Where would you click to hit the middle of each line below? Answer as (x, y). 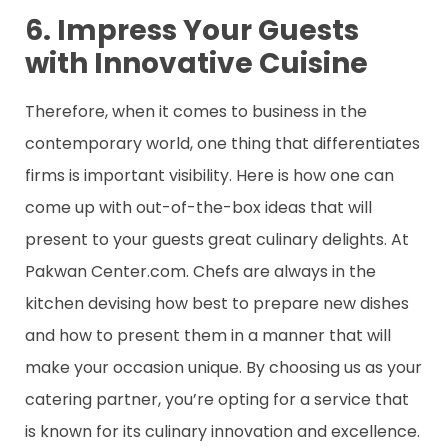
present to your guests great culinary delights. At (217, 239)
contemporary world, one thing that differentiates (222, 143)
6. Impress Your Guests (192, 30)
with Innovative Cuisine (196, 63)
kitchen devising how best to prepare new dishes (217, 303)
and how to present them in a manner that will (208, 335)
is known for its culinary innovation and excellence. (222, 431)
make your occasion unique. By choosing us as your (223, 367)
